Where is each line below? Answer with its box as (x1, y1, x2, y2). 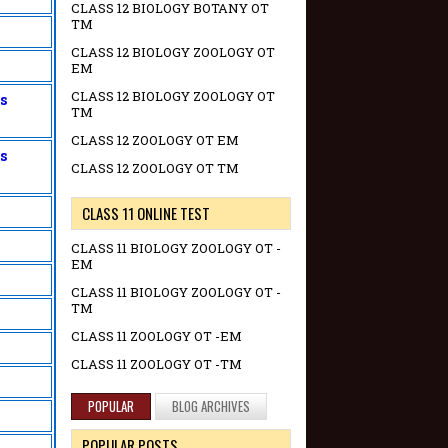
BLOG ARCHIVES (172, 396, 250, 417)
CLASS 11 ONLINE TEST (82, 202, 210, 225)
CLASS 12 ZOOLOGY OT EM (71, 131, 239, 150)
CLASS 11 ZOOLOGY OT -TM (71, 355, 242, 374)
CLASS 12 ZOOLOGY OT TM (71, 159, 239, 178)
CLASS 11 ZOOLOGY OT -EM (71, 327, 242, 346)
